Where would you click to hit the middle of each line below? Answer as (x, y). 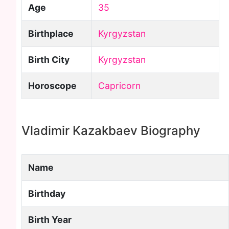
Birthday (47, 193)
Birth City (49, 60)
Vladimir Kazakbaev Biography (111, 131)
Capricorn (119, 86)
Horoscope (52, 86)
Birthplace (51, 33)
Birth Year (50, 220)
